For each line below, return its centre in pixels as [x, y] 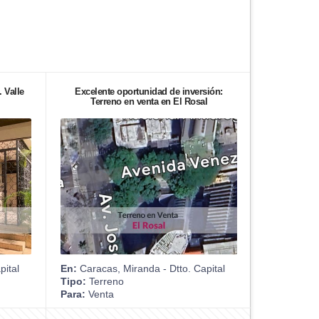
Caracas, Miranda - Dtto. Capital [151, 268]
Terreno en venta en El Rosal [149, 101]
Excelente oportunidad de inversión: [149, 91]
